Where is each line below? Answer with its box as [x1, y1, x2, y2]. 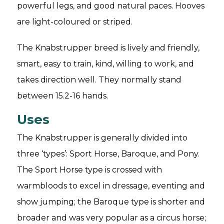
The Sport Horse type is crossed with [17, 165, 162, 175]
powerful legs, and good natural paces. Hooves [17, 1, 204, 11]
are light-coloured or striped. [17, 17, 132, 27]
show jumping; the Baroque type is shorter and [17, 197, 205, 207]
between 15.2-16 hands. [17, 91, 108, 101]
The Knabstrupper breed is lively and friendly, [17, 43, 199, 53]
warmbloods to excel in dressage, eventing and [17, 181, 205, 191]
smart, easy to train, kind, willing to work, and [17, 59, 194, 69]
